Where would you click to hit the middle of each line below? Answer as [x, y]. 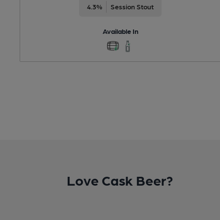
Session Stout [132, 6]
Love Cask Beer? [120, 180]
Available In [120, 31]
